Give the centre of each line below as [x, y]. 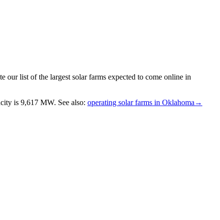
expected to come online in [149, 77]
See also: [72, 102]
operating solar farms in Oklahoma [141, 102]
